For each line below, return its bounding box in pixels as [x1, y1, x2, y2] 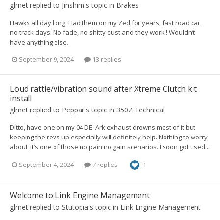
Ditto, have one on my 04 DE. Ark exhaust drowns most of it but [10, 122, 195, 132]
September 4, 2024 [19, 160, 74, 169]
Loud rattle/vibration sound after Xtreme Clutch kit [10, 83, 197, 94]
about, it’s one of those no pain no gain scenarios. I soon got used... [10, 142, 210, 151]
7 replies [91, 160, 118, 169]
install [10, 92, 32, 104]
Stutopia [62, 202, 88, 212]
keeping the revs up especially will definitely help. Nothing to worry [10, 132, 208, 141]
